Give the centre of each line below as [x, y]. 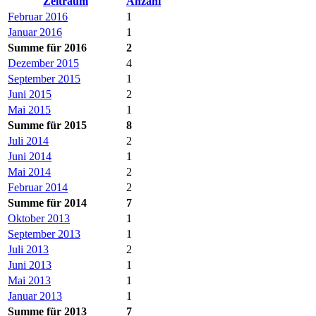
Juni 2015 [30, 94]
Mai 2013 [29, 280]
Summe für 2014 [47, 202]
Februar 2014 [38, 187]
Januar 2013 [35, 296]
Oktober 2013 [39, 218]
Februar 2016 [38, 16]
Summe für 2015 [47, 125]
